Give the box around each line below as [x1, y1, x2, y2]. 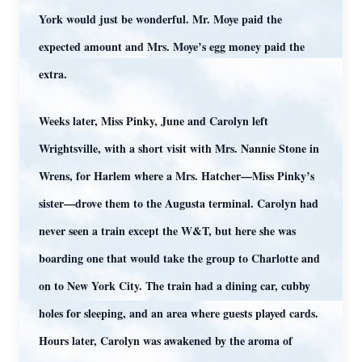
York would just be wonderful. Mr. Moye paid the [39, 11, 282, 27]
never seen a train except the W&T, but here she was [39, 222, 296, 239]
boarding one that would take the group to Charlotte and [39, 250, 320, 267]
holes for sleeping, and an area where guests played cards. [39, 305, 318, 322]
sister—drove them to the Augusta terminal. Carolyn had [39, 195, 318, 212]
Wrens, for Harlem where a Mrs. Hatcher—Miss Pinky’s [39, 167, 314, 184]
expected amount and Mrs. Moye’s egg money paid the [39, 38, 305, 55]
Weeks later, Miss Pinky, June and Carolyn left [39, 112, 268, 129]
